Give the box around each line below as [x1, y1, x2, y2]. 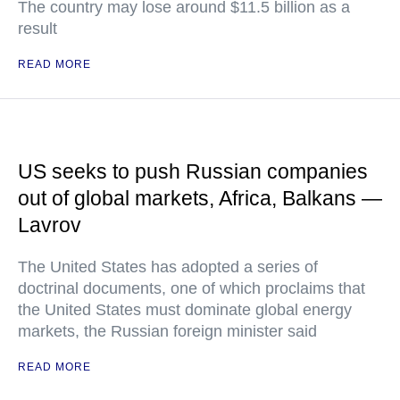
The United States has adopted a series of [18, 258, 318, 276]
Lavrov [18, 213, 81, 237]
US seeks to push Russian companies [18, 160, 368, 183]
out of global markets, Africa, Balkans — [18, 187, 382, 210]
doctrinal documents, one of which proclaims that [18, 279, 365, 297]
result [18, 20, 57, 37]
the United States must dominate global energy [18, 301, 352, 319]
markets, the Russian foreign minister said [18, 322, 317, 340]
